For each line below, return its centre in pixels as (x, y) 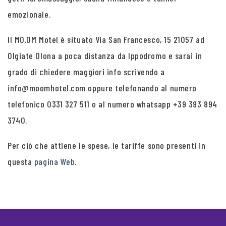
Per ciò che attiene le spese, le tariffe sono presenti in (107, 145)
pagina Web (54, 161)
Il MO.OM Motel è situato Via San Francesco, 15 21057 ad (106, 39)
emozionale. (29, 14)
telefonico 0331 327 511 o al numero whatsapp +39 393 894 (112, 104)
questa (21, 161)
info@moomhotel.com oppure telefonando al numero (102, 88)
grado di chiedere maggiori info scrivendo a (86, 72)
